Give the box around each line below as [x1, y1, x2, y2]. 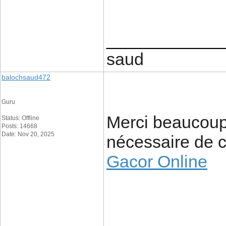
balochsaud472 [2, 73, 50, 81]
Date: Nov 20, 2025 [2, 131, 54, 138]
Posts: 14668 [2, 123, 37, 130]
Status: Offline [2, 115, 39, 122]
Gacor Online [106, 152, 207, 171]
